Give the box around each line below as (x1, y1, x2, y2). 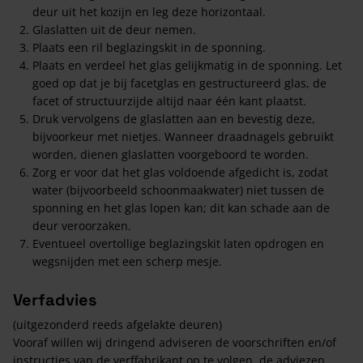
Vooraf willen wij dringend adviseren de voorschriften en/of (13, 335, 336, 350)
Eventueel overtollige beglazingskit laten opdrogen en (32, 236, 324, 251)
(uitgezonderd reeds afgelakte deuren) (13, 317, 222, 332)
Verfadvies (13, 289, 96, 310)
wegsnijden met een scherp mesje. (32, 254, 222, 269)
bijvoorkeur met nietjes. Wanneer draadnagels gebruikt (32, 129, 334, 144)
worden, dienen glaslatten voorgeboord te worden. (32, 147, 309, 162)
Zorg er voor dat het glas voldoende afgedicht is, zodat (32, 164, 328, 180)
